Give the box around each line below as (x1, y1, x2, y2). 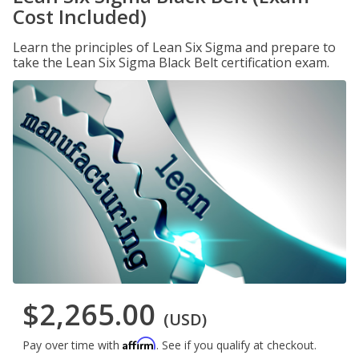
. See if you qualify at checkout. (156, 337, 317, 353)
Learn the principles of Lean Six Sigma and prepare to (13, 38, 336, 56)
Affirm (123, 337, 156, 351)
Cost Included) (13, 3, 147, 30)
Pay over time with (22, 337, 123, 353)
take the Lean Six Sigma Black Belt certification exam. (13, 54, 329, 71)
